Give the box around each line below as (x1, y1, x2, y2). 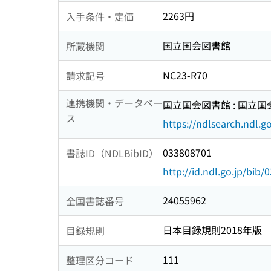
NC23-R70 (163, 68, 207, 83)
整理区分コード (66, 252, 134, 267)
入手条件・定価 (66, 8, 134, 24)
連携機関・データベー (66, 96, 163, 111)
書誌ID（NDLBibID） (66, 145, 158, 160)
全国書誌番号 (66, 193, 124, 208)
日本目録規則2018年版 (163, 223, 262, 238)
